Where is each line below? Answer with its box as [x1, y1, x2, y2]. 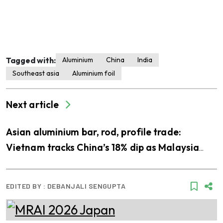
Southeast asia [12, 69, 59, 78]
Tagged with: [6, 55, 56, 65]
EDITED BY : [6, 182, 47, 191]
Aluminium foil [72, 69, 115, 78]
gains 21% [6, 156, 49, 169]
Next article [6, 98, 61, 111]
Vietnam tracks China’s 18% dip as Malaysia [6, 141, 200, 153]
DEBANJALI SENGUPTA [47, 182, 126, 191]
